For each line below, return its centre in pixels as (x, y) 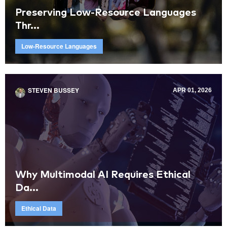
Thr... (27, 26)
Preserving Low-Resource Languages (106, 13)
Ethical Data (39, 208)
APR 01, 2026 (192, 90)
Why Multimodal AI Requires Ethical (103, 175)
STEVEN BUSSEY (53, 90)
